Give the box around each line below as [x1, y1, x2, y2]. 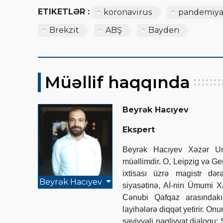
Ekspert [122, 124, 155, 134]
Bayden [148, 25, 179, 35]
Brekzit [49, 25, 79, 35]
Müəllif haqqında [45, 72, 190, 92]
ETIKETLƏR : [38, 6, 90, 16]
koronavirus [104, 7, 152, 17]
